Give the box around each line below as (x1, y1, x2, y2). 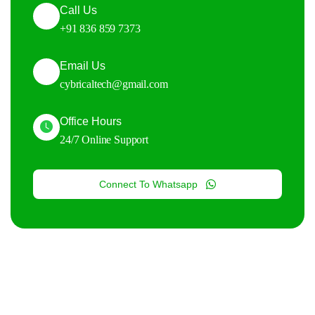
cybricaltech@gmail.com (60, 77, 168, 90)
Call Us (60, 4, 97, 16)
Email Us (60, 59, 105, 72)
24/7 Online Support (60, 133, 148, 146)
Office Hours (60, 115, 122, 127)
